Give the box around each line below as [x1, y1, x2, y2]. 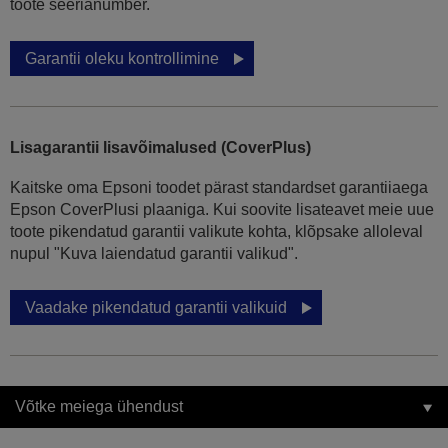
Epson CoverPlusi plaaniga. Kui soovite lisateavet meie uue [10, 201, 434, 219]
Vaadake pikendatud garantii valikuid [25, 299, 287, 317]
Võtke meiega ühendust [15, 398, 183, 416]
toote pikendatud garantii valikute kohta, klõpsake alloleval [10, 223, 423, 241]
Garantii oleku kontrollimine [25, 50, 219, 68]
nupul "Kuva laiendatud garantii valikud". [10, 245, 298, 263]
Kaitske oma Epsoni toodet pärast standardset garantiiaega [10, 179, 428, 197]
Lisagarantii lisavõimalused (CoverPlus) [10, 139, 311, 157]
